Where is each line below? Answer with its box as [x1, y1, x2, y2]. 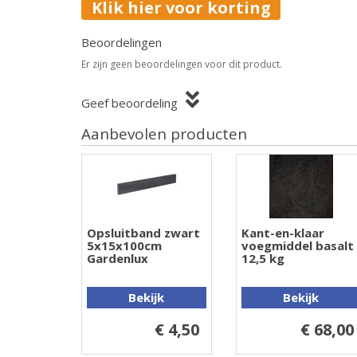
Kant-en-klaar [241, 225, 324, 241]
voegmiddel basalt [241, 237, 354, 254]
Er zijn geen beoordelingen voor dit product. [81, 57, 282, 72]
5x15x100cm [87, 237, 162, 254]
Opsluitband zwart [87, 225, 200, 241]
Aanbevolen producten [81, 124, 247, 145]
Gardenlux [87, 250, 148, 267]
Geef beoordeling [81, 95, 178, 112]
